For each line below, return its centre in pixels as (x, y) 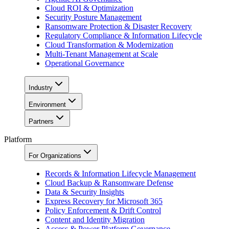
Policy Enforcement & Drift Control (103, 210)
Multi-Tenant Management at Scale (101, 54)
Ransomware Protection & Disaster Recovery (118, 26)
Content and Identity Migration (95, 219)
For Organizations (55, 155)
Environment (47, 104)
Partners (41, 121)
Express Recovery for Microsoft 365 (104, 201)
